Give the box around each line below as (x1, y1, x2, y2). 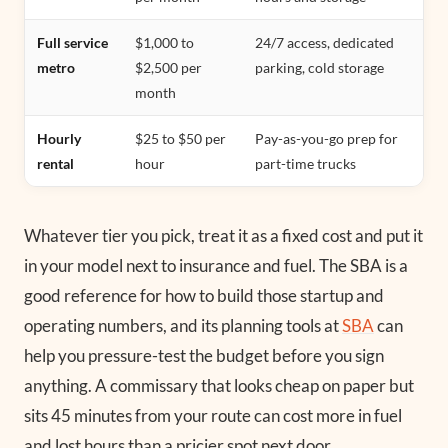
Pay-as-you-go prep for (255, 129, 398, 147)
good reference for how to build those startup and (24, 284, 384, 306)
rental (37, 154, 74, 172)
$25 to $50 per (135, 129, 226, 147)
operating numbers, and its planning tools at (24, 314, 342, 336)
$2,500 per (135, 58, 202, 76)
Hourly (37, 129, 81, 147)
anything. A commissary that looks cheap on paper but (24, 374, 414, 396)
